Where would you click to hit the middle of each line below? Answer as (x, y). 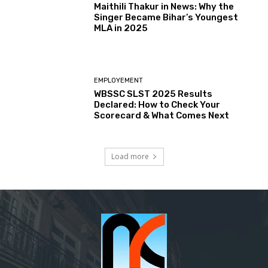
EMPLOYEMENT (119, 81)
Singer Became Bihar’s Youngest (166, 17)
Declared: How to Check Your (157, 105)
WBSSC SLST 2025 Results (153, 94)
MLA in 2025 (121, 28)
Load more (130, 156)
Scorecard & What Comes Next (162, 116)
